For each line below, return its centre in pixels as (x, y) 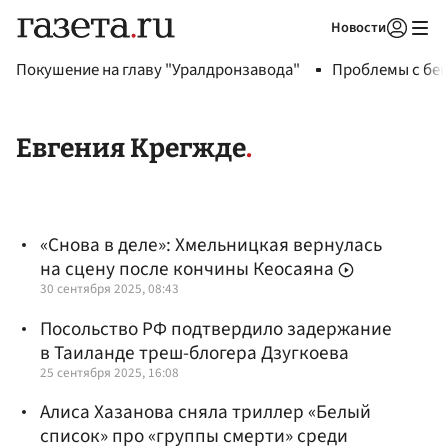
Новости (358, 27)
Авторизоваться (315, 53)
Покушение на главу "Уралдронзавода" (158, 70)
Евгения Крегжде (131, 148)
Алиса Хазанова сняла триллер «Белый (205, 411)
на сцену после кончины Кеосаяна (189, 269)
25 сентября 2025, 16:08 (109, 372)
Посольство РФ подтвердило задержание (216, 328)
